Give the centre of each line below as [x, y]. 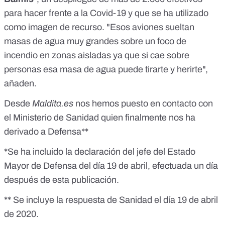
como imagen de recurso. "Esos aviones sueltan [99, 27]
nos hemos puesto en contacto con [143, 104]
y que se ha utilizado [167, 13]
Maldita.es [52, 104]
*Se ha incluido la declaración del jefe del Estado [100, 152]
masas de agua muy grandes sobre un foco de [95, 41]
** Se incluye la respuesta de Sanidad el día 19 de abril [111, 200]
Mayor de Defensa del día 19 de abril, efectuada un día [111, 166]
